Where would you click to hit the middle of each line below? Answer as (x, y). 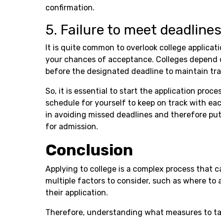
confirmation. (70, 7)
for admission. (72, 126)
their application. (78, 192)
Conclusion (89, 150)
